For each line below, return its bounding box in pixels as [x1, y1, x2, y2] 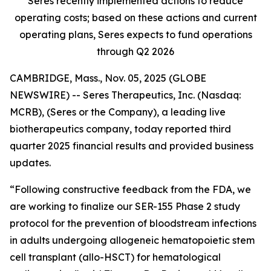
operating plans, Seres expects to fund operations [19, 28, 252, 41]
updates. [10, 157, 51, 169]
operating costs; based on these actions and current [14, 11, 257, 24]
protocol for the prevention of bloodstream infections [10, 217, 256, 229]
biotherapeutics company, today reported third [10, 123, 231, 135]
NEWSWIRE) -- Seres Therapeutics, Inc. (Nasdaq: [10, 89, 241, 101]
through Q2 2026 [97, 45, 174, 57]
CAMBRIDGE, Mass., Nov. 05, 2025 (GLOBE [10, 72, 206, 84]
